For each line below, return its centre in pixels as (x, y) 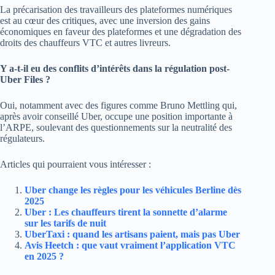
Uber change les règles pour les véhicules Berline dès (133, 190)
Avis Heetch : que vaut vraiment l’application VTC (130, 245)
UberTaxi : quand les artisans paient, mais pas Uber (132, 234)
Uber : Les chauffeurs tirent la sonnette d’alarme (126, 212)
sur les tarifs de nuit (65, 223)
